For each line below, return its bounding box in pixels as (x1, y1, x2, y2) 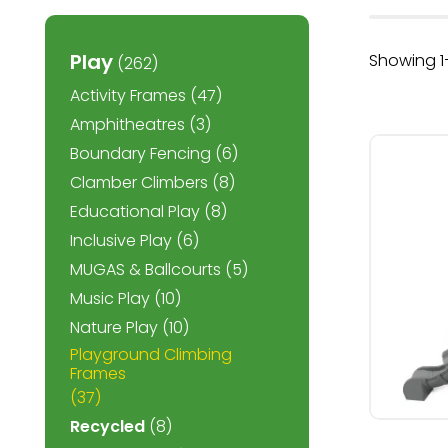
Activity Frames (70, 84, 186, 107)
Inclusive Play (70, 229, 172, 252)
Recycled (70, 415, 145, 438)
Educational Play (70, 200, 200, 223)
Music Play (70, 287, 150, 310)
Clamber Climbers (70, 171, 208, 194)
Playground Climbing (70, 343, 232, 366)
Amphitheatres (70, 113, 185, 136)
